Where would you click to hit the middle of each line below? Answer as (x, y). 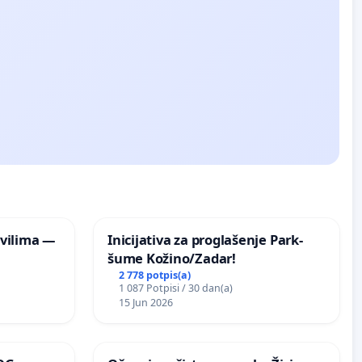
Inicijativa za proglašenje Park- (205, 240)
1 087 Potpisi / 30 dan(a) (175, 288)
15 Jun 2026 (145, 302)
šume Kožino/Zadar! (172, 259)
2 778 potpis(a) (154, 275)
